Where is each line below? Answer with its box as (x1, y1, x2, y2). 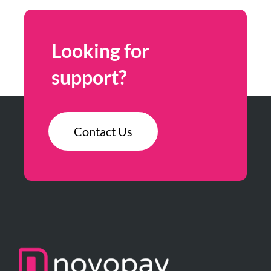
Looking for (51, 38, 149, 62)
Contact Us (74, 123, 132, 139)
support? (51, 65, 126, 89)
